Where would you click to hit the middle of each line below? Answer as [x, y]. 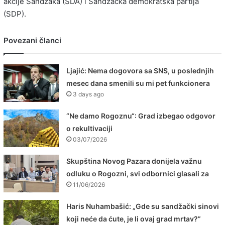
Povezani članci [32, 41]
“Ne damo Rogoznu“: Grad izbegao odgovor [141, 116]
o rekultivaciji [90, 129]
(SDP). [15, 14]
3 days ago [89, 94]
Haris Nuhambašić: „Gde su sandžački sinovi [143, 206]
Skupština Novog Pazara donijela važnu [134, 161]
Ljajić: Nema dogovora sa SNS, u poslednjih [140, 71]
